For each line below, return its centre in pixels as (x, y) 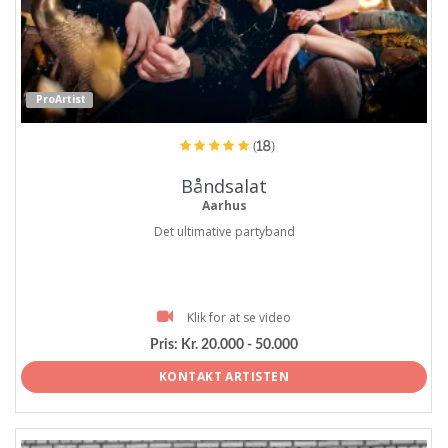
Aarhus (224, 205)
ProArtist (61, 99)
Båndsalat (224, 185)
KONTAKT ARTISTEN (224, 376)
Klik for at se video (239, 317)
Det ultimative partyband (224, 231)
